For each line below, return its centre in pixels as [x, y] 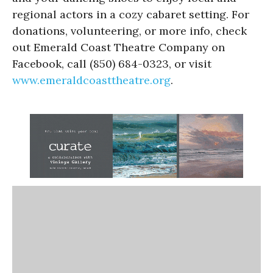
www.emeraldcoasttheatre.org [91, 80]
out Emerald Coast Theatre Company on [119, 48]
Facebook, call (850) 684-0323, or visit [112, 64]
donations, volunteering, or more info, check [129, 31]
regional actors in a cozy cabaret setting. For [131, 15]
